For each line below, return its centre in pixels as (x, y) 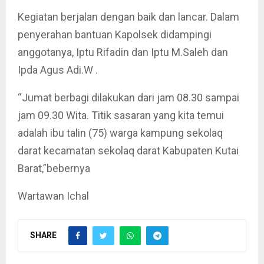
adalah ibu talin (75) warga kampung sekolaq (120, 133)
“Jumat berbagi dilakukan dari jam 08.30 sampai (128, 98)
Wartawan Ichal (53, 196)
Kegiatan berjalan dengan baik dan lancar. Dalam (128, 17)
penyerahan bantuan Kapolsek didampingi (115, 34)
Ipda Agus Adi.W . (58, 70)
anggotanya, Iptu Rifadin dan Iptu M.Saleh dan (123, 52)
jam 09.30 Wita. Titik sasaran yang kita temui (121, 115)
